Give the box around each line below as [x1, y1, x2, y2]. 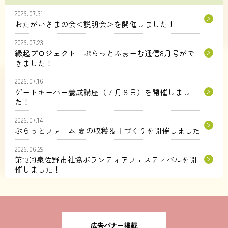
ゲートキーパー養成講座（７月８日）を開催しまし [14, 87, 190, 98]
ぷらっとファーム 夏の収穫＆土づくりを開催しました [14, 125, 200, 136]
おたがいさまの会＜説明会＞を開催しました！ [14, 19, 175, 30]
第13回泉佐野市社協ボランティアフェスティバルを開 [14, 154, 197, 165]
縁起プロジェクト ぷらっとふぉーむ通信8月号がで [14, 48, 194, 59]
